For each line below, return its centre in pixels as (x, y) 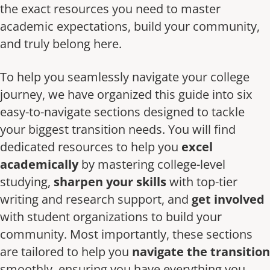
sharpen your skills (110, 181)
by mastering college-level (152, 164)
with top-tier (202, 181)
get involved (228, 199)
